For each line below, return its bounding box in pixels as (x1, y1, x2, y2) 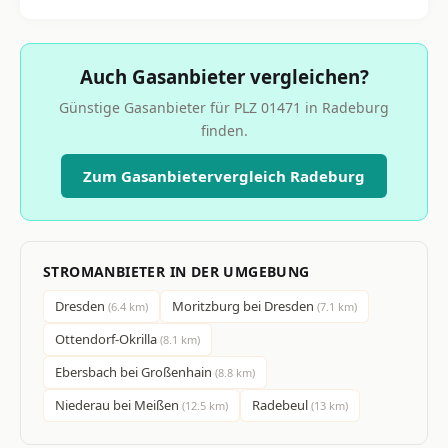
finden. (200, 120, 248, 140)
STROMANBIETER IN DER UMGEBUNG (43, 261, 310, 281)
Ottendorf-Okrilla (55, 329, 160, 348)
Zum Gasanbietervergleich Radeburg (83, 165, 365, 186)
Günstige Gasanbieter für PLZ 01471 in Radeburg (59, 97, 389, 117)
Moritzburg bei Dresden (172, 296, 317, 315)
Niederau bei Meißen (55, 395, 182, 414)
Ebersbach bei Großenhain (55, 362, 215, 381)
